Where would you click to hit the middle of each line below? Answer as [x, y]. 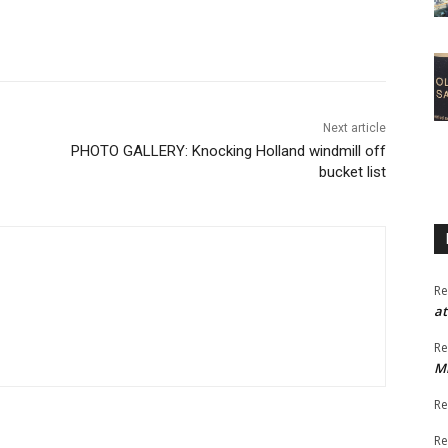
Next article [354, 127]
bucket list [352, 171]
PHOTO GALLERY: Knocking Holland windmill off [228, 150]
